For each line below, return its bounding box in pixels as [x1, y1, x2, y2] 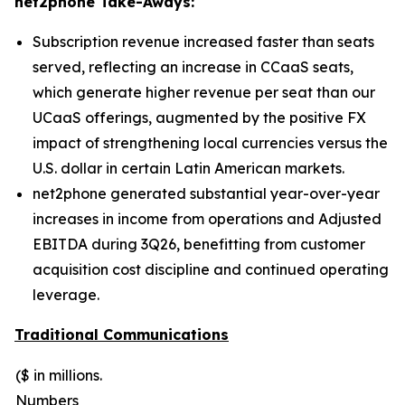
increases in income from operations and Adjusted [33, 210, 381, 228]
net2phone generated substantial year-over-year [33, 184, 380, 202]
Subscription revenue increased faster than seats [33, 33, 374, 51]
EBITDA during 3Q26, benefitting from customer [33, 235, 365, 253]
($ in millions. [15, 366, 102, 384]
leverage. [33, 286, 99, 304]
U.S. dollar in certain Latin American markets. [33, 159, 344, 177]
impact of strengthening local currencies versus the [33, 134, 388, 152]
